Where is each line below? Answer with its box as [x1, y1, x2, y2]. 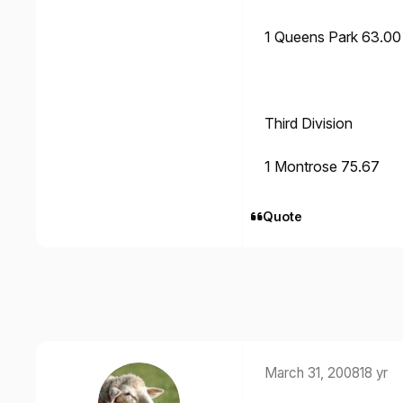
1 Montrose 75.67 [264, 157, 380, 176]
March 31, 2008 [264, 364, 360, 382]
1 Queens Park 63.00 [264, 28, 401, 47]
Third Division [264, 114, 353, 133]
